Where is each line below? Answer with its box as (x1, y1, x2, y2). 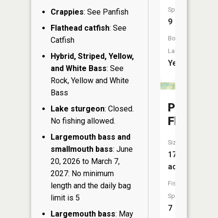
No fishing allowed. (51, 116, 115, 126)
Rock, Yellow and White (51, 76, 129, 86)
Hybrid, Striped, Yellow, (51, 52, 134, 61)
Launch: (168, 47, 190, 54)
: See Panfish (84, 7, 128, 17)
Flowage (168, 114, 212, 128)
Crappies (51, 7, 84, 17)
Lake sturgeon (51, 104, 105, 114)
